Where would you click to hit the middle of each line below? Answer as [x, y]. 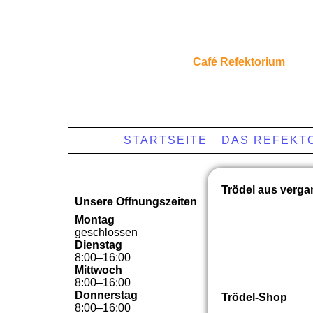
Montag [95, 220]
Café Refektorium [239, 62]
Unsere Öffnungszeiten [136, 202]
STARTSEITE [166, 140]
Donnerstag [106, 295]
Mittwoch [99, 270]
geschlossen [106, 232]
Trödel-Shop [254, 297]
